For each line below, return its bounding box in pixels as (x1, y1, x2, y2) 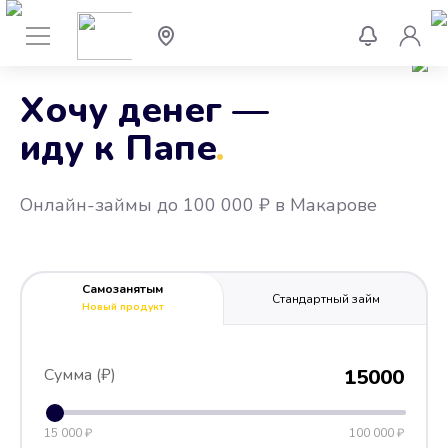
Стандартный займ (271, 290, 380, 307)
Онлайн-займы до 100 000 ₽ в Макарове (20, 193, 377, 217)
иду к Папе (20, 124, 227, 173)
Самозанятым (82, 281, 163, 297)
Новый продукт (81, 300, 164, 314)
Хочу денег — (20, 86, 269, 135)
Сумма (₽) (44, 364, 116, 386)
